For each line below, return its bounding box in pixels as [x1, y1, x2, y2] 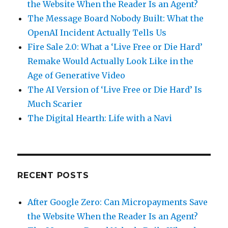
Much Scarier [27, 98, 83, 109]
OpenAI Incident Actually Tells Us [27, 27, 167, 38]
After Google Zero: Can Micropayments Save [27, 196, 208, 207]
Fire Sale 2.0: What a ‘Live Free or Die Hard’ [27, 41, 203, 52]
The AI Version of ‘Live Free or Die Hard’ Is [27, 84, 203, 95]
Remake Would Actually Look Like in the [27, 55, 194, 66]
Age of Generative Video [27, 70, 126, 80]
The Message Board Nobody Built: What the [27, 13, 204, 23]
